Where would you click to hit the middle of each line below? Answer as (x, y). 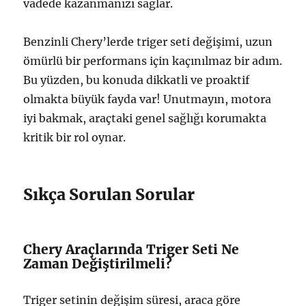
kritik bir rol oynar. (75, 138)
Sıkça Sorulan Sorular (109, 195)
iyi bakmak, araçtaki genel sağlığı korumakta (145, 119)
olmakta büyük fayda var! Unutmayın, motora (148, 99)
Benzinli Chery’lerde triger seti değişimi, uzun (148, 42)
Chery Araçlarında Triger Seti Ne (131, 250)
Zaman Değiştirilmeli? (98, 264)
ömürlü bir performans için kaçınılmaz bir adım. (153, 61)
